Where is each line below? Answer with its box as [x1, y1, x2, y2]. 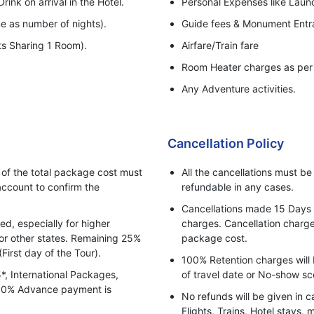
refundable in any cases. [182, 180, 294, 193]
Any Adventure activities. [182, 82, 296, 95]
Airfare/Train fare [182, 39, 259, 51]
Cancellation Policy [168, 135, 284, 151]
